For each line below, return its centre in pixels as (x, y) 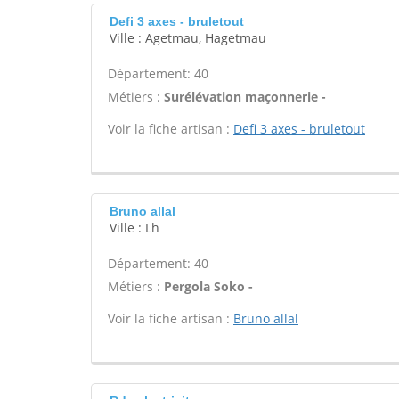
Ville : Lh (134, 228)
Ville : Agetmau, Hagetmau (188, 38)
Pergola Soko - (208, 286)
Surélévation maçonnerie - (245, 97)
